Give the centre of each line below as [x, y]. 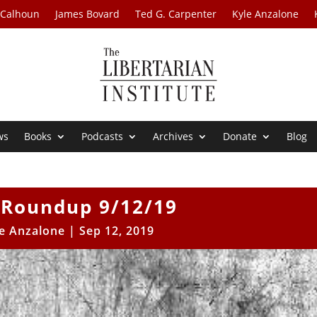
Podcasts [103, 137]
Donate [240, 137]
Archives [173, 137]
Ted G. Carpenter [176, 14]
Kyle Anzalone [266, 14]
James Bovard [88, 14]
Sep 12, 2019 [117, 231]
